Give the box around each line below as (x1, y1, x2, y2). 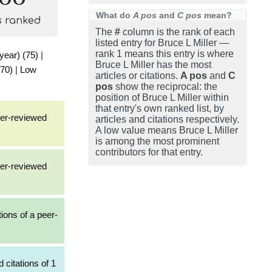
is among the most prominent (95, 136, 219, 146)
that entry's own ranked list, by (95, 103, 224, 114)
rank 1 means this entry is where (95, 49, 234, 59)
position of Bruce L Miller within (95, 92, 229, 103)
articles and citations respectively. (95, 114, 239, 124)
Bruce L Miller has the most (95, 59, 211, 70)
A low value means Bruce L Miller (95, 125, 238, 135)
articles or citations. (95, 70, 180, 81)
